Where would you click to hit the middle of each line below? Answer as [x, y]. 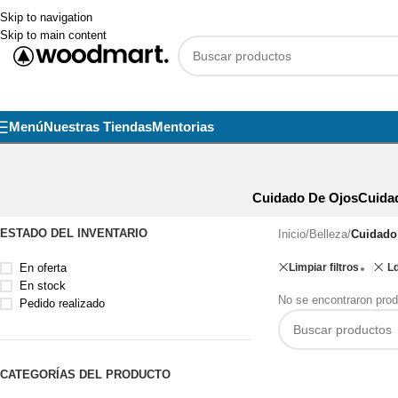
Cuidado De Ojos [305, 197]
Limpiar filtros [323, 267]
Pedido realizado [62, 303]
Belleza [328, 234]
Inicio [291, 234]
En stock [43, 286]
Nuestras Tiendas [98, 127]
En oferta [43, 268]
